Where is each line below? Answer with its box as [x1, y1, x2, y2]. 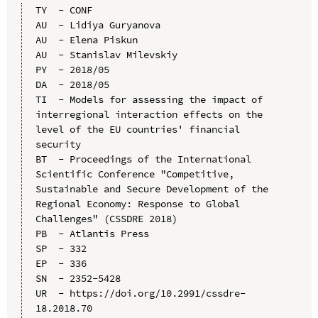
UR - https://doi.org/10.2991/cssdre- [35, 286, 246, 300]
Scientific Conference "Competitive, [35, 167, 234, 180]
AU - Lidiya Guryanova [35, 18, 160, 31]
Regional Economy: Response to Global [35, 197, 240, 210]
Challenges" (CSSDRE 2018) [35, 212, 177, 225]
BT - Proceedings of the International [35, 152, 251, 165]
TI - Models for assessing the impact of [35, 92, 263, 106]
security [35, 137, 81, 150]
